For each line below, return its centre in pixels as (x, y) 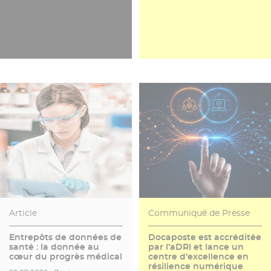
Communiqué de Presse (199, 213)
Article (23, 213)
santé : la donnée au (54, 247)
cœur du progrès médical (66, 257)
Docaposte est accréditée (205, 237)
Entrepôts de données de (65, 237)
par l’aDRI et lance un (196, 247)
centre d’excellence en (199, 257)
